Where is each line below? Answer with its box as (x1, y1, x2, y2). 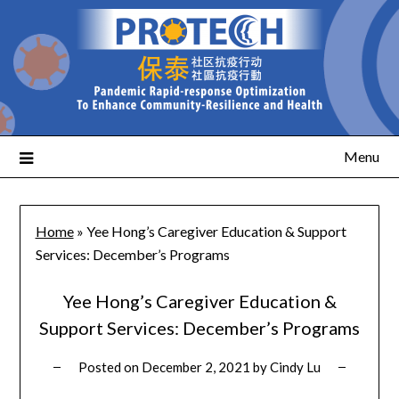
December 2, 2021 (142, 359, 250, 376)
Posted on (78, 359, 142, 376)
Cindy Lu (270, 359, 321, 376)
